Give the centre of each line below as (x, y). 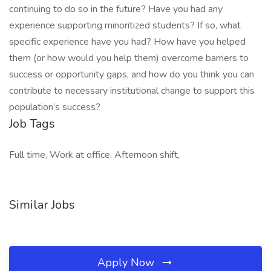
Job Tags (32, 124)
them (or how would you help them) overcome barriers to (129, 58)
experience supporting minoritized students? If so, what (125, 25)
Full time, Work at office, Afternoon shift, (94, 155)
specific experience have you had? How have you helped (127, 42)
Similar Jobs (42, 205)
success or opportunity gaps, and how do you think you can (132, 74)
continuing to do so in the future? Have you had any (116, 9)
